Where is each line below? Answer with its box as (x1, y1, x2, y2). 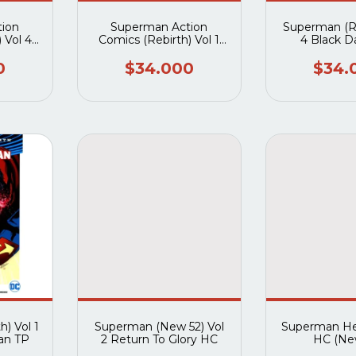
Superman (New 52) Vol (94, 319, 224, 334)
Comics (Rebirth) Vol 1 (99, 33, 220, 48)
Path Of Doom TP (108, 45, 210, 60)
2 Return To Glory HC (100, 331, 218, 346)
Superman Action (110, 20, 208, 35)
